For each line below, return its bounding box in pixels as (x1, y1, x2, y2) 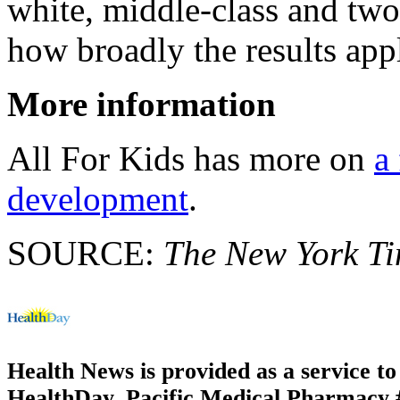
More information (7, 84, 276, 123)
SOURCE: (7, 233, 163, 272)
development (7, 179, 188, 218)
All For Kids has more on (7, 138, 374, 178)
